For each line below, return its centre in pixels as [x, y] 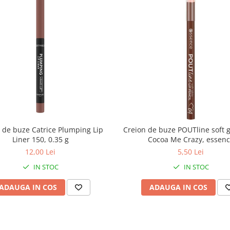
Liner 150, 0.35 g [40, 139]
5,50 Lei [191, 152]
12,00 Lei [40, 152]
